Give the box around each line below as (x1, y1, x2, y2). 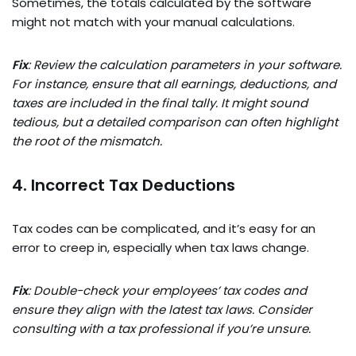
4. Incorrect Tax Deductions (12, 174, 235, 197)
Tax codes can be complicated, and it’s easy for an (12, 220, 315, 238)
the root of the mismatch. (12, 133, 162, 150)
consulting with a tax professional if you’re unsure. (12, 320, 311, 338)
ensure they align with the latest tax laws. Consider (12, 301, 312, 319)
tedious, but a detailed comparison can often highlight (12, 114, 338, 131)
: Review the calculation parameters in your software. (28, 56, 342, 74)
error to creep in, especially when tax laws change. (12, 239, 309, 257)
